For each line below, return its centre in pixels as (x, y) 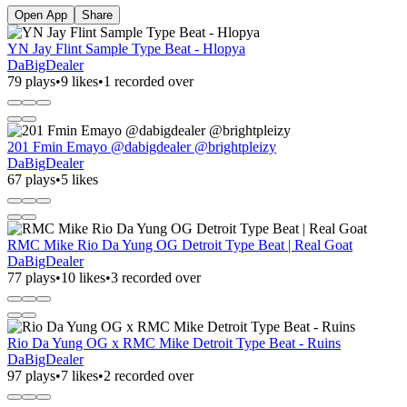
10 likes (83, 277)
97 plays (31, 375)
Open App (41, 15)
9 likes (79, 81)
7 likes (79, 375)
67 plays (31, 179)
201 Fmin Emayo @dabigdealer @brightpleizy (142, 146)
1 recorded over (149, 81)
